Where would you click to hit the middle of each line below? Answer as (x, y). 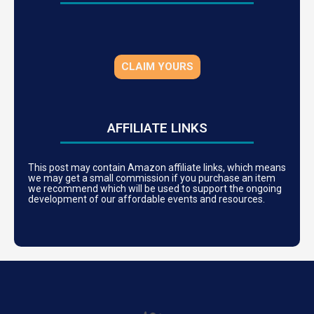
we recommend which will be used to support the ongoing (155, 189)
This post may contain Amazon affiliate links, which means (157, 168)
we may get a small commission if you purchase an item (152, 178)
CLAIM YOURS (157, 67)
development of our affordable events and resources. (148, 199)
